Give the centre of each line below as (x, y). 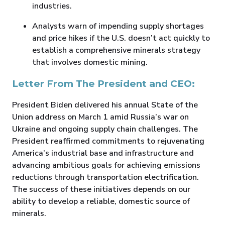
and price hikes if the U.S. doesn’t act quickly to (121, 38)
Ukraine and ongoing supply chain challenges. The (105, 129)
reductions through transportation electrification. (105, 178)
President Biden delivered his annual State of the (105, 105)
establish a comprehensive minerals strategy (116, 50)
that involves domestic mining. (90, 63)
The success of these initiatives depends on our (101, 190)
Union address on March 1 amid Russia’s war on (100, 117)
